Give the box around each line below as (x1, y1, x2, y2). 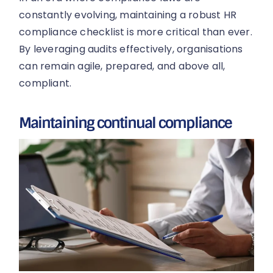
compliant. (19, 76, 72, 90)
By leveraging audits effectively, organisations (19, 41, 243, 56)
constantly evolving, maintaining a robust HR (19, 7, 237, 22)
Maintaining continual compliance (19, 113, 232, 133)
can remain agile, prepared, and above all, (19, 58, 225, 73)
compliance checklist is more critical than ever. (19, 24, 252, 39)
